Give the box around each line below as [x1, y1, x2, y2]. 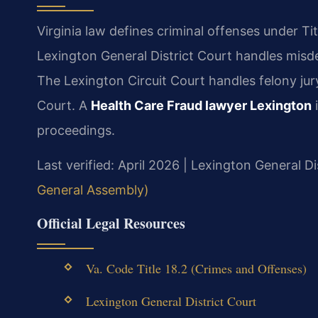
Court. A [37, 97, 91, 113]
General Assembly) [37, 182, 149, 198]
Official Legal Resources [37, 212, 185, 234]
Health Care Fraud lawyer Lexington [91, 97, 312, 113]
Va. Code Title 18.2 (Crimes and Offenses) [85, 259, 307, 277]
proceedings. [37, 122, 115, 138]
